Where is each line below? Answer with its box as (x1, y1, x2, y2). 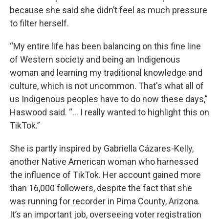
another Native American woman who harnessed (10, 156, 198, 167)
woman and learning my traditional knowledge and (10, 67, 202, 78)
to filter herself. (10, 18, 69, 28)
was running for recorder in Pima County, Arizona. (10, 196, 200, 206)
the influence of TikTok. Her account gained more (10, 169, 201, 180)
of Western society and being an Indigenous (10, 54, 180, 65)
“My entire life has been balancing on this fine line (10, 41, 201, 51)
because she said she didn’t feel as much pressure (10, 4, 207, 15)
